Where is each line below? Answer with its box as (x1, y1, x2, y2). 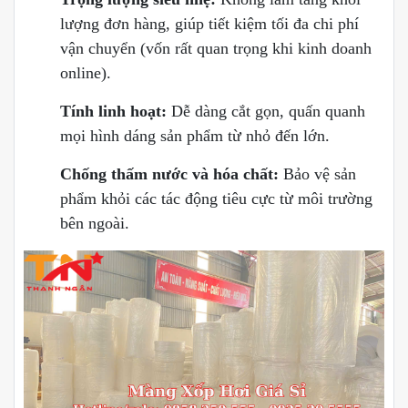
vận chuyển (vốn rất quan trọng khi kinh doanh (60, 39, 372, 58)
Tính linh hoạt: (60, 102, 167, 121)
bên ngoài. (60, 214, 129, 233)
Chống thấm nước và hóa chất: (60, 165, 279, 184)
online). (60, 64, 111, 83)
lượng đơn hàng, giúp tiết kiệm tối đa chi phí (60, 15, 359, 34)
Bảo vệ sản (279, 165, 356, 184)
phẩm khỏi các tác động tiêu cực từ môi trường (60, 189, 372, 209)
